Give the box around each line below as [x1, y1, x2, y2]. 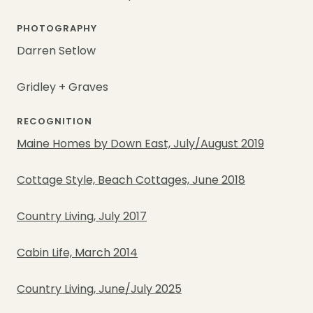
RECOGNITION [17, 117, 93, 126]
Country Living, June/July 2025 [17, 284, 182, 296]
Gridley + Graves [17, 82, 108, 94]
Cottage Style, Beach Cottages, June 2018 [17, 175, 245, 187]
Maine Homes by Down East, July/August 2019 [17, 139, 264, 150]
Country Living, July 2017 [17, 212, 147, 223]
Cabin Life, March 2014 [17, 248, 138, 259]
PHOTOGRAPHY [17, 24, 98, 34]
